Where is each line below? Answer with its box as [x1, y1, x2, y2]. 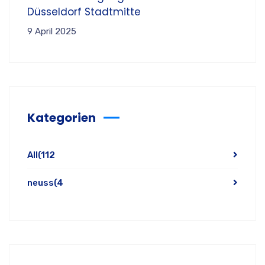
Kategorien [27, 109, 96, 126]
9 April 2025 [27, 25, 76, 37]
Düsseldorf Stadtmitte [27, 4, 141, 19]
